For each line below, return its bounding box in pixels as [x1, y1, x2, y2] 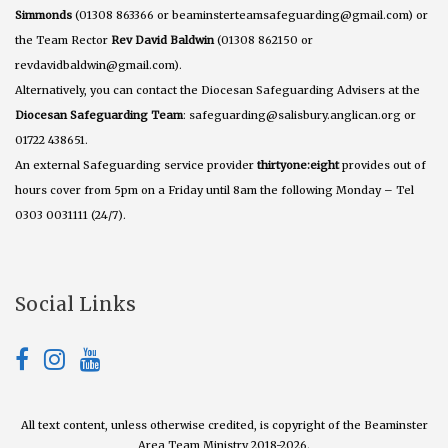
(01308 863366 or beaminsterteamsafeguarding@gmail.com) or [72, 7, 428, 22]
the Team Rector [15, 32, 111, 47]
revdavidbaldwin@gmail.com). [15, 57, 182, 72]
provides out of [339, 157, 426, 172]
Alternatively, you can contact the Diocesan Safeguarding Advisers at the [15, 82, 420, 97]
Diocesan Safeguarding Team [15, 107, 183, 122]
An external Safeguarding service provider [15, 157, 257, 172]
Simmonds [15, 7, 72, 22]
